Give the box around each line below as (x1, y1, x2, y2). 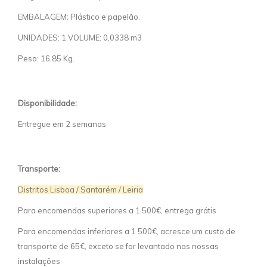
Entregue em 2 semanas (18, 119, 106, 129)
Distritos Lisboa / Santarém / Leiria (18, 185, 143, 195)
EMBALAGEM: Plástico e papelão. (18, 12, 140, 22)
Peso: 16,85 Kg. (18, 54, 74, 64)
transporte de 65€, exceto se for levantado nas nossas (18, 241, 219, 252)
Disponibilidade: (18, 98, 77, 108)
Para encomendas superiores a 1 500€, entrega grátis (18, 206, 216, 216)
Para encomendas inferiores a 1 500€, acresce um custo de (18, 226, 235, 237)
